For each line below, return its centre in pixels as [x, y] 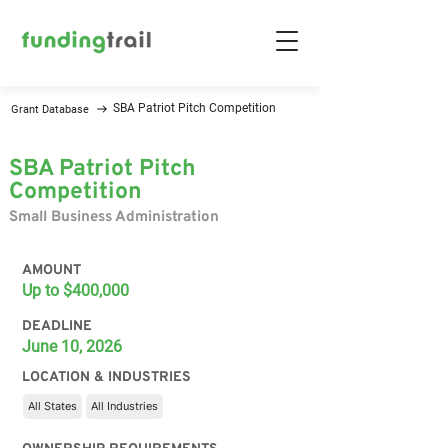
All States [52, 406]
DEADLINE [57, 326]
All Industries [124, 406]
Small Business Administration [114, 217]
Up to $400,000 [75, 290]
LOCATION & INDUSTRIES [106, 377]
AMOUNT [51, 270]
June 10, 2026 [72, 346]
